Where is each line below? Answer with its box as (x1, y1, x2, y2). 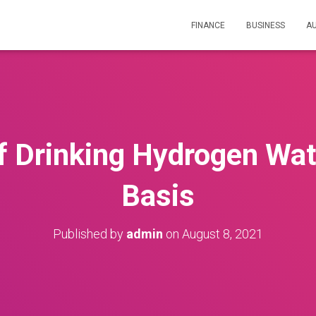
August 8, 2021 (182, 226, 263, 241)
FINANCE (191, 20, 225, 30)
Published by (53, 226, 126, 241)
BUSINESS (246, 20, 285, 30)
